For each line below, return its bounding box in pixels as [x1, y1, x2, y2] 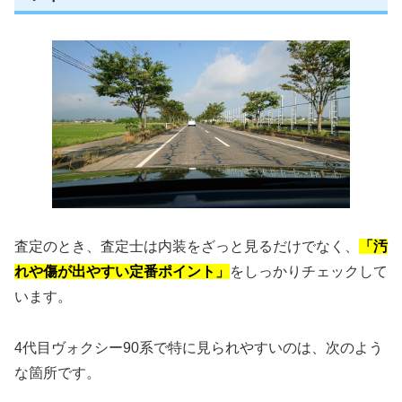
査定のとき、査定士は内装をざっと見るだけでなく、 [14, 239, 359, 255]
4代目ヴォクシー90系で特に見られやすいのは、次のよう [14, 340, 383, 356]
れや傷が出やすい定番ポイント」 [14, 264, 230, 280]
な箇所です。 [14, 365, 100, 381]
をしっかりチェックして [230, 264, 388, 280]
